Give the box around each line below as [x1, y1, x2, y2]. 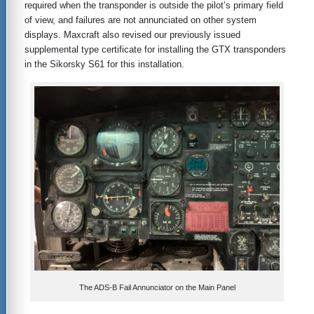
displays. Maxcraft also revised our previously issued [25, 29, 240, 40]
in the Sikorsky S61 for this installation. [25, 58, 184, 69]
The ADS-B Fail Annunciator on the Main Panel [78, 283, 235, 292]
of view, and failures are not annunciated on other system [25, 14, 257, 25]
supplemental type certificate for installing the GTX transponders [25, 43, 286, 55]
